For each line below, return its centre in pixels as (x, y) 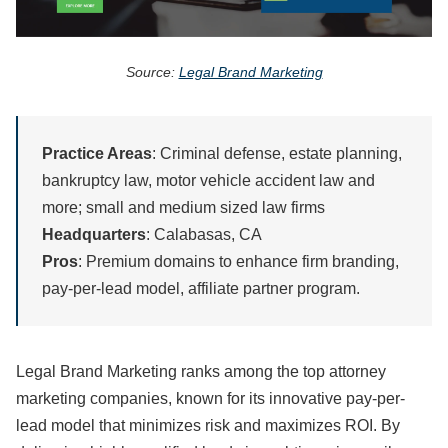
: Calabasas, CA (204, 235)
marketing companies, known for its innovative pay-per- (210, 399)
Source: (152, 72)
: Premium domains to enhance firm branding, (238, 262)
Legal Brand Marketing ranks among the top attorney (201, 372)
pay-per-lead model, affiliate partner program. (201, 289)
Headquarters (94, 235)
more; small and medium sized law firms (183, 208)
